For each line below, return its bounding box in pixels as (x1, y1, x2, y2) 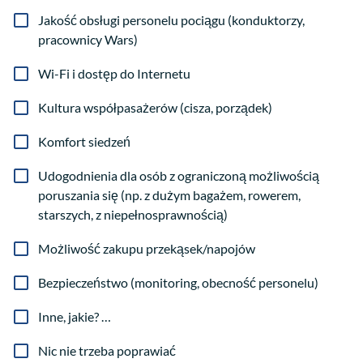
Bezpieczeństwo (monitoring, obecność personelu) (38, 275, 318, 291)
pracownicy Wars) (38, 32, 138, 48)
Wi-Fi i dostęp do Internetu (38, 66, 190, 82)
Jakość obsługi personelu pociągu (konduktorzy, (38, 12, 305, 28)
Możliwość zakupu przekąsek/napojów (38, 241, 255, 257)
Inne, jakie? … (38, 309, 111, 325)
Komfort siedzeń (38, 134, 130, 150)
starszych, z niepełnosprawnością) (38, 207, 228, 223)
